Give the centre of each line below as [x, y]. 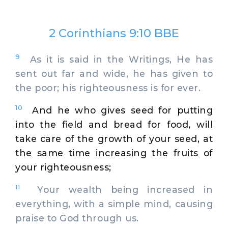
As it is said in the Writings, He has [116, 59]
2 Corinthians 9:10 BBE [114, 33]
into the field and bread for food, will [114, 124]
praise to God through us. [77, 218]
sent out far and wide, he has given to [114, 73]
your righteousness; [63, 167]
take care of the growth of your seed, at [114, 138]
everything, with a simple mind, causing [114, 204]
